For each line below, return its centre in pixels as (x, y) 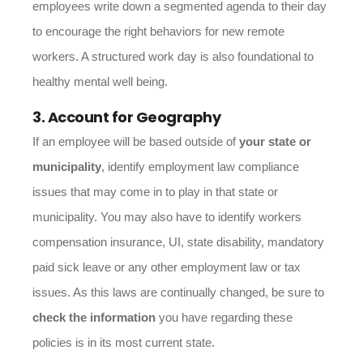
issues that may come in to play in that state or (155, 192)
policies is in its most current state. (125, 342)
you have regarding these (224, 317)
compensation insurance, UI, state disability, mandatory (178, 242)
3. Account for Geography (126, 117)
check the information (94, 317)
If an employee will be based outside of (134, 141)
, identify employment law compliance (200, 167)
